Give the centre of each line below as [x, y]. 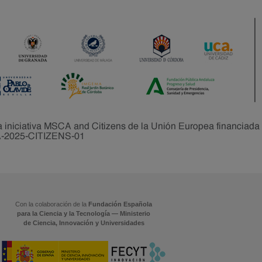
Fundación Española [120, 204]
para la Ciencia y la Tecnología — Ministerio [84, 213]
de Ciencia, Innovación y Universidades [84, 223]
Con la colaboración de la [52, 204]
